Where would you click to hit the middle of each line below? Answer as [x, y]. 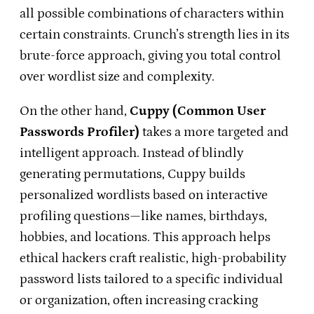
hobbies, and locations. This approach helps [145, 238]
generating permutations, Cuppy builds [132, 175]
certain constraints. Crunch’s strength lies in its [155, 35]
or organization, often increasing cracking [139, 301]
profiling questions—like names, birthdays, [143, 217]
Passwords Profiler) [80, 132]
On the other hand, [75, 111]
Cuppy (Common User [198, 111]
